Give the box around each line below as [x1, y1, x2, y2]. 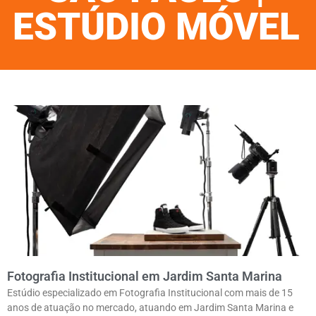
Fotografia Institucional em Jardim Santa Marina [7, 269, 282, 284]
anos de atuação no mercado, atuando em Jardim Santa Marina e [7, 302, 293, 314]
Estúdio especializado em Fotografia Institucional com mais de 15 [7, 287, 293, 299]
